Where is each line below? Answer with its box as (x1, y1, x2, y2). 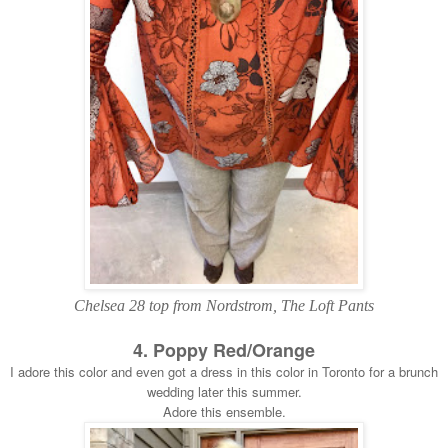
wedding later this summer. (146, 381, 302, 401)
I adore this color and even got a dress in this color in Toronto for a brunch (10, 361, 438, 381)
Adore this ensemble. (162, 401, 286, 421)
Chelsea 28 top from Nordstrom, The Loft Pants (74, 296, 374, 314)
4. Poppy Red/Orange (133, 336, 315, 363)
